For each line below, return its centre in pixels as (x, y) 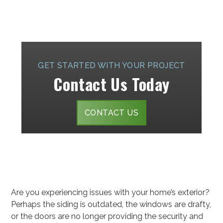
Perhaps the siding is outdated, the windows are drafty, (111, 204)
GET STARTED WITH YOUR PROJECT (111, 66)
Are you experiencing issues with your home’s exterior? (111, 192)
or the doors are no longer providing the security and (107, 216)
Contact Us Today (111, 84)
